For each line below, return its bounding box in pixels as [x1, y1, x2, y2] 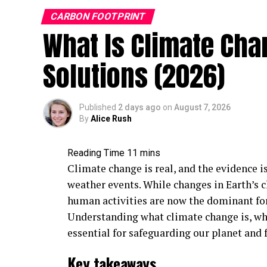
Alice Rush [91, 114, 132, 123]
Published [79, 103, 116, 112]
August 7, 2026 [174, 103, 231, 112]
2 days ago [118, 103, 161, 112]
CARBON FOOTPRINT [49, 11, 147, 22]
